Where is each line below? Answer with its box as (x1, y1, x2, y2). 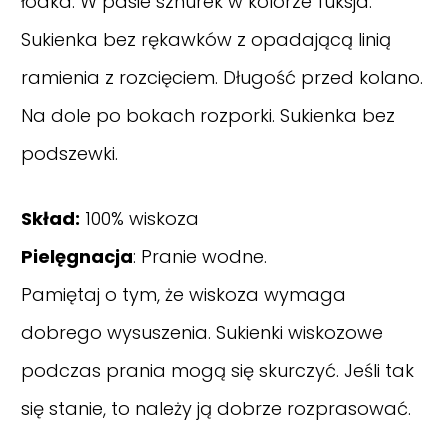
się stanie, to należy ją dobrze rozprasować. (21, 396, 411, 422)
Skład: (21, 206, 80, 232)
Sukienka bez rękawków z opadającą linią (21, 27, 391, 53)
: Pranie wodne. (133, 244, 267, 270)
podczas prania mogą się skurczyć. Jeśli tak (21, 358, 414, 384)
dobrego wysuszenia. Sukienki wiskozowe (21, 320, 383, 346)
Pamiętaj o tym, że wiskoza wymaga (21, 282, 346, 308)
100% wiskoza (80, 206, 199, 232)
